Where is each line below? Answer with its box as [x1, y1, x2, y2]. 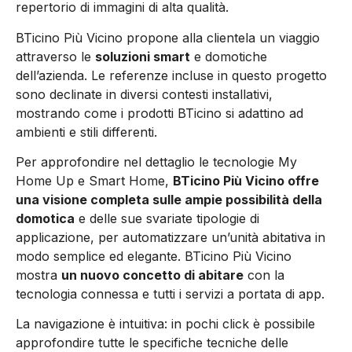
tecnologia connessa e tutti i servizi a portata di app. [16, 286, 324, 302]
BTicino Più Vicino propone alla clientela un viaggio [16, 29, 320, 46]
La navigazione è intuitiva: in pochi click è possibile [16, 316, 315, 332]
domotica [16, 211, 75, 226]
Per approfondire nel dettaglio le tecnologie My [16, 154, 297, 170]
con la [244, 267, 284, 283]
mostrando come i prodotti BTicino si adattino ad [16, 104, 303, 121]
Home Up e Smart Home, [16, 173, 173, 189]
